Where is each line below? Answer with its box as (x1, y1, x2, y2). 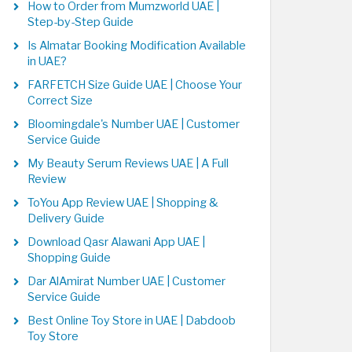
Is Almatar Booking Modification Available (27, 38, 246, 53)
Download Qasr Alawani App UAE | (27, 235, 205, 249)
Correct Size (27, 93, 93, 108)
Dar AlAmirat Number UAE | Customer (27, 274, 225, 288)
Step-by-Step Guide (27, 15, 134, 29)
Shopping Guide (27, 251, 111, 265)
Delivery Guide (27, 211, 104, 225)
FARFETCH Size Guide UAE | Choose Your (27, 78, 242, 92)
